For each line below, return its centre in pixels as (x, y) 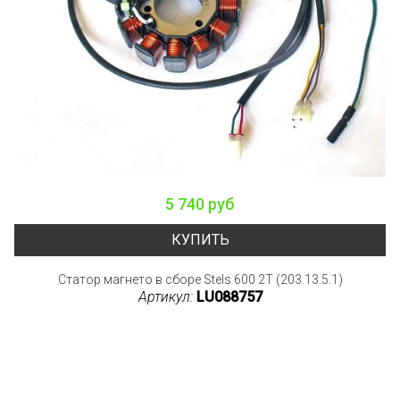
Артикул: (167, 296)
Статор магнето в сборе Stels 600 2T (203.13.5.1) (200, 279)
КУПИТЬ (200, 239)
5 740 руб (200, 204)
